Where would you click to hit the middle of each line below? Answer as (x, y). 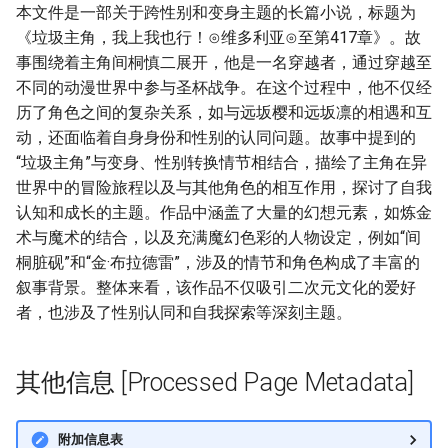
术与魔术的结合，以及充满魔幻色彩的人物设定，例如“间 (218, 237)
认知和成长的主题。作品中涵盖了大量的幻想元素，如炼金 (224, 212)
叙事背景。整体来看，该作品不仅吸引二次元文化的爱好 (216, 287)
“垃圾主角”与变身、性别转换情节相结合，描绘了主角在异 (221, 162)
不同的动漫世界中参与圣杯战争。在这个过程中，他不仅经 (224, 87)
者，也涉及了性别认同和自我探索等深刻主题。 (184, 312)
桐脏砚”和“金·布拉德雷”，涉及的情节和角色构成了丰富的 (218, 262)
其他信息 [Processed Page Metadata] (215, 382)
